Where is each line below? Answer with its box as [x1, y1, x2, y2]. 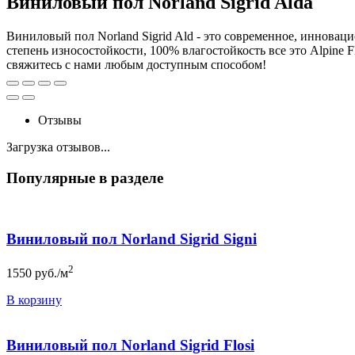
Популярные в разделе [6, 169, 163, 186]
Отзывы [38, 113, 82, 127]
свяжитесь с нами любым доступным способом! [6, 57, 266, 71]
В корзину [6, 293, 62, 307]
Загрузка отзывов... [6, 139, 110, 154]
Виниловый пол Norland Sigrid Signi [6, 231, 257, 248]
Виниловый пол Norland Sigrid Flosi [6, 336, 254, 353]
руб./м [35, 266, 68, 281]
